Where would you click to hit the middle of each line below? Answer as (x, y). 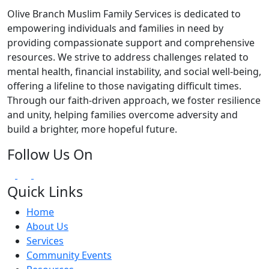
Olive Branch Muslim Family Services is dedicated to (124, 14)
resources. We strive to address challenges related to (128, 57)
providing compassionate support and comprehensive (131, 42)
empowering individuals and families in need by (115, 28)
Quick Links (45, 191)
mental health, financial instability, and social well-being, (134, 71)
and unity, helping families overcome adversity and (122, 114)
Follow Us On (50, 154)
